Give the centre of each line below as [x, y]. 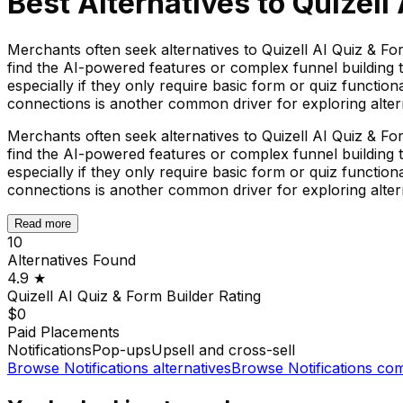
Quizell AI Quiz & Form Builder [111, 296]
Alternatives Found [72, 260]
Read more [43, 223]
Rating [237, 296]
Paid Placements [63, 331]
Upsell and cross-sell [223, 349]
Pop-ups [121, 349]
